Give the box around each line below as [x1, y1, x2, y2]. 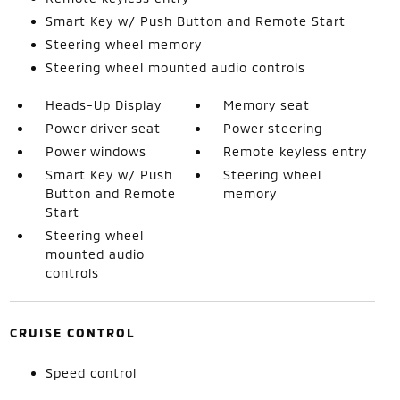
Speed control [45, 364, 137, 380]
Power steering [223, 120, 323, 136]
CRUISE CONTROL [9, 324, 136, 340]
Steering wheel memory [45, 36, 202, 52]
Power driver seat [45, 120, 161, 136]
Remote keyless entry [223, 143, 368, 159]
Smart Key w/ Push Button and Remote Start [45, 12, 346, 29]
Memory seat [223, 96, 311, 112]
